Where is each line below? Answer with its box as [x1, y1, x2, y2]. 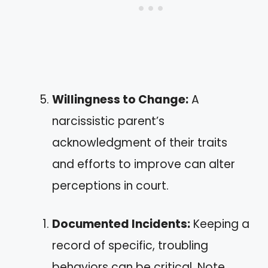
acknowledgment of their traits [52, 134, 227, 151]
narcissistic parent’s [52, 112, 165, 129]
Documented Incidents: [52, 216, 190, 232]
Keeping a [190, 216, 249, 232]
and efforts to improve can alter [52, 156, 235, 172]
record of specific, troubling [52, 237, 208, 254]
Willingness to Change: [52, 91, 188, 108]
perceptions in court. [52, 177, 169, 194]
